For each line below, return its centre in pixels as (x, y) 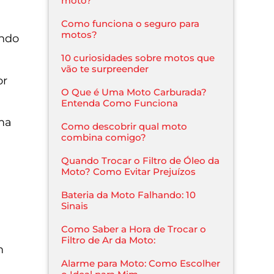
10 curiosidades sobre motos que (138, 57)
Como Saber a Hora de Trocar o (134, 229)
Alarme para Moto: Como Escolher (141, 263)
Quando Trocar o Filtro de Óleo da (141, 160)
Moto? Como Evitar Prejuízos (129, 171)
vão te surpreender (105, 68)
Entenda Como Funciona (120, 103)
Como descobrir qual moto (124, 126)
